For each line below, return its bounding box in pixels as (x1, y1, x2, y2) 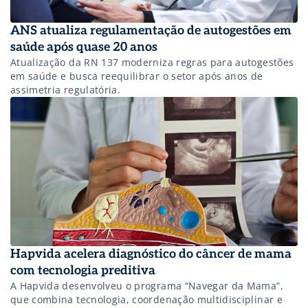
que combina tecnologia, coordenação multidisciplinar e (10, 292, 283, 306)
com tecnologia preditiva (10, 263, 155, 278)
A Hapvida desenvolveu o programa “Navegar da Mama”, (10, 278, 283, 292)
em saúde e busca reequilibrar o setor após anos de (10, 69, 263, 82)
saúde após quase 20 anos (10, 39, 160, 54)
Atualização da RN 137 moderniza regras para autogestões (10, 55, 294, 69)
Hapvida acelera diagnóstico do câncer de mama (10, 246, 291, 261)
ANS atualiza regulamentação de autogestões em (10, 23, 291, 38)
